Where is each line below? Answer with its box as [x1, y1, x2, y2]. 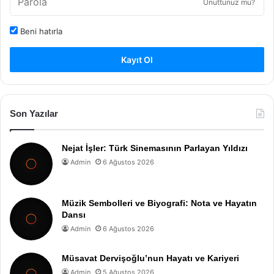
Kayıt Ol [121, 54, 153, 65]
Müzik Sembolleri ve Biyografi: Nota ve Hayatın [62, 198, 257, 208]
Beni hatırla [18, 26, 62, 36]
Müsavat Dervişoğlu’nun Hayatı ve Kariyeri [62, 253, 239, 263]
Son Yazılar [10, 108, 58, 119]
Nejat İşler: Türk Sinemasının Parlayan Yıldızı [62, 143, 248, 153]
